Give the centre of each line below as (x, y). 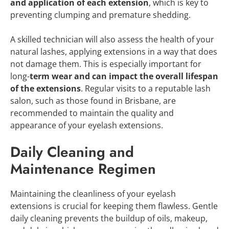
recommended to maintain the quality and (92, 113)
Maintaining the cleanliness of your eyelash (93, 193)
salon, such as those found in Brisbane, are (93, 100)
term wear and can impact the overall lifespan (124, 76)
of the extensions (45, 88)
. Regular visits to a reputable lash (146, 88)
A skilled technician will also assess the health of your (112, 39)
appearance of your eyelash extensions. (87, 125)
